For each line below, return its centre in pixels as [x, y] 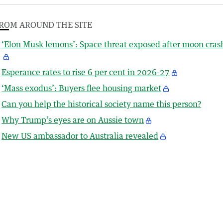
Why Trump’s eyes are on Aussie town [73, 120]
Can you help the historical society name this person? [102, 104]
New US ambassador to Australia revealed [80, 136]
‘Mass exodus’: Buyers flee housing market [82, 88]
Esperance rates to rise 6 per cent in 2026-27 [86, 72]
